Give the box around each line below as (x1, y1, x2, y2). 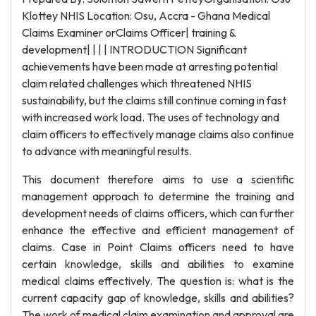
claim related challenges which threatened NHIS (22, 76, 252, 90)
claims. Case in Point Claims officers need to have (22, 240, 294, 254)
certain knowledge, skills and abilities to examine (22, 257, 294, 271)
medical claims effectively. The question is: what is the (22, 274, 294, 288)
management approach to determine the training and (22, 189, 294, 203)
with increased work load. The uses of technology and (22, 110, 279, 124)
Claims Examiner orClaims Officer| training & (22, 25, 236, 39)
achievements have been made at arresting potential (22, 59, 278, 73)
